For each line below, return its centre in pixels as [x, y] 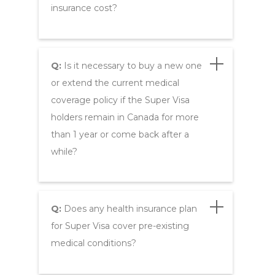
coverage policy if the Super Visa [120, 100]
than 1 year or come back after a [120, 134]
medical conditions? [93, 243]
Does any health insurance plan [129, 209]
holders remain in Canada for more [125, 117]
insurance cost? [84, 8]
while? [64, 151]
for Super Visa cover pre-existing [120, 226]
